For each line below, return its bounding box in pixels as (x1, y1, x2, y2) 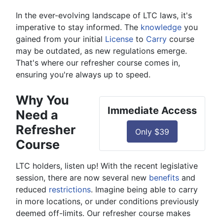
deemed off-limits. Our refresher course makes (16, 208, 190, 219)
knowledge (141, 22, 182, 33)
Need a (16, 108, 58, 123)
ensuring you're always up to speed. (16, 70, 150, 80)
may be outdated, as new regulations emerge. (16, 46, 187, 56)
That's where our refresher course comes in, (16, 58, 180, 68)
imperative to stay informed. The (16, 22, 141, 33)
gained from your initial (16, 34, 105, 44)
